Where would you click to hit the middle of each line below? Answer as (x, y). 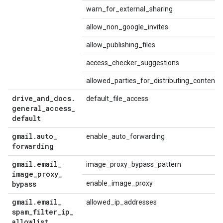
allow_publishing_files (121, 45)
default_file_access (117, 99)
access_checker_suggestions (133, 63)
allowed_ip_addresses (121, 202)
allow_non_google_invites (127, 27)
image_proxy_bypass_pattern (134, 164)
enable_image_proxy (119, 183)
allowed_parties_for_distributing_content (152, 81)
